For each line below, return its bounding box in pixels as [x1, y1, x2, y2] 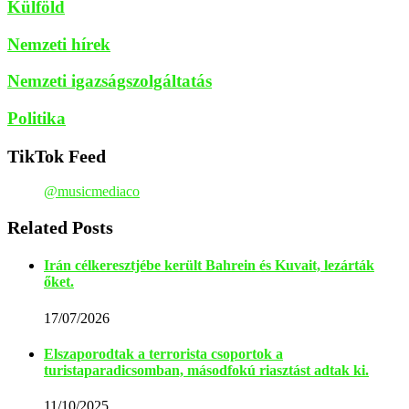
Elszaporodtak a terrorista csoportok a [44, 345, 283, 362]
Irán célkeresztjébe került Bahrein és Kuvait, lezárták [44, 257, 374, 274]
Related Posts [7, 217, 113, 238]
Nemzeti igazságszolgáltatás [7, 71, 212, 91]
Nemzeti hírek [7, 34, 110, 54]
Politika [7, 109, 66, 129]
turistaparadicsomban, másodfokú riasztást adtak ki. [44, 362, 369, 378]
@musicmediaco [44, 184, 140, 200]
